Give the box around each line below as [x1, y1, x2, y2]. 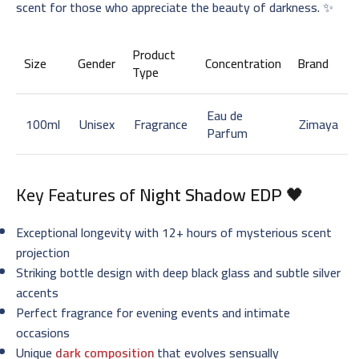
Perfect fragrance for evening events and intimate [16, 300, 290, 325]
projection [16, 240, 70, 264]
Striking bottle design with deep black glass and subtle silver [16, 260, 341, 284]
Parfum [207, 120, 248, 145]
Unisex [79, 111, 115, 136]
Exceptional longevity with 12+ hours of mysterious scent [16, 220, 332, 244]
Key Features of [16, 177, 139, 212]
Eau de [207, 103, 243, 127]
